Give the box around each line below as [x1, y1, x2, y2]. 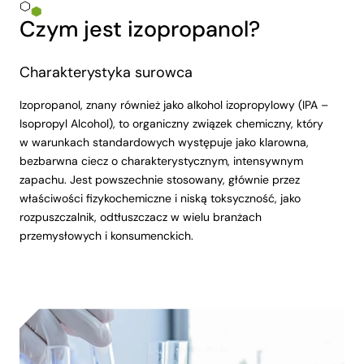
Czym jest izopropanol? [19, 15, 260, 44]
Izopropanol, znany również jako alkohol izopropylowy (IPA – [19, 97, 328, 113]
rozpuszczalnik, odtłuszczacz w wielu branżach [19, 210, 262, 225]
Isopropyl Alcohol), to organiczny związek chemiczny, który [19, 116, 323, 132]
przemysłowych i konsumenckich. [19, 228, 193, 244]
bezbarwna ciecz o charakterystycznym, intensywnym [19, 154, 303, 169]
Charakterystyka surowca [19, 63, 193, 83]
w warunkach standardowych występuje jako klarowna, [19, 135, 309, 150]
